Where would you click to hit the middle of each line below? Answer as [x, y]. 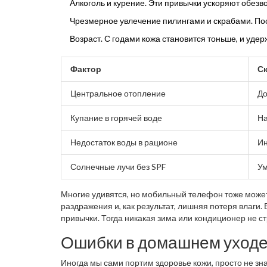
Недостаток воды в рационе [124, 142]
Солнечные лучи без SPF [118, 166]
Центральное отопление [118, 93]
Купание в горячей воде [116, 117]
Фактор [86, 69]
